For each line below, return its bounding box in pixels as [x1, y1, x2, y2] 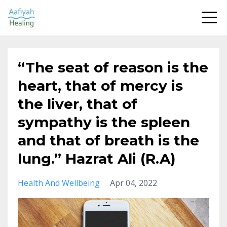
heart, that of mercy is [18, 77, 183, 94]
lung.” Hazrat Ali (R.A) [18, 150, 175, 167]
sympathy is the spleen [18, 113, 190, 131]
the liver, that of [18, 95, 137, 112]
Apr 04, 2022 [110, 177, 157, 188]
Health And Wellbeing [18, 177, 100, 188]
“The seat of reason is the [18, 59, 208, 76]
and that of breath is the [18, 132, 199, 149]
